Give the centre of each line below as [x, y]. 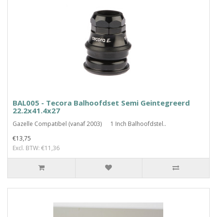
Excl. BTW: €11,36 [36, 148]
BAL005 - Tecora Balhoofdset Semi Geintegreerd [101, 103]
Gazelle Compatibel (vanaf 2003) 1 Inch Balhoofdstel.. [89, 124]
